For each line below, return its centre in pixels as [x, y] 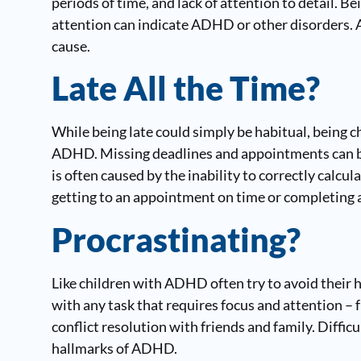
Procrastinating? [176, 239]
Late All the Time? [185, 88]
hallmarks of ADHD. [114, 348]
